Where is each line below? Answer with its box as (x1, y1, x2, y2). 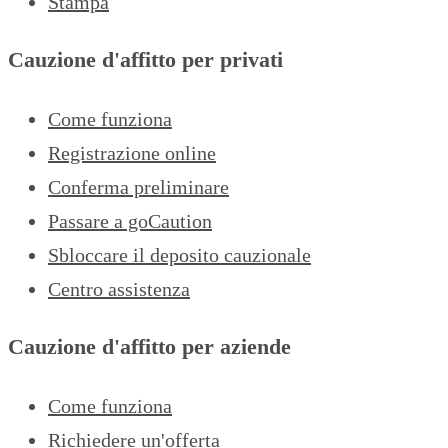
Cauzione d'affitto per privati (8, 47, 283, 73)
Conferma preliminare (48, 175, 229, 198)
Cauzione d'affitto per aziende (8, 334, 291, 360)
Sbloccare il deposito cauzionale (48, 243, 311, 266)
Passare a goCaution (48, 209, 212, 232)
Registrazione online (48, 141, 216, 164)
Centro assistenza (48, 277, 190, 300)
